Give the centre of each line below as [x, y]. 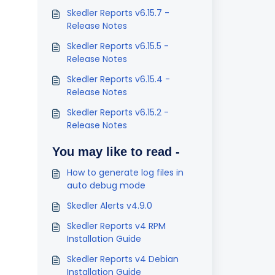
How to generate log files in [125, 172]
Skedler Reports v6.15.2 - [118, 112]
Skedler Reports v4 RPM [116, 226]
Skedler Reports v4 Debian [122, 259]
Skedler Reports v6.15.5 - [118, 46]
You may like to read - [116, 152]
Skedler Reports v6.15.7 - [118, 13]
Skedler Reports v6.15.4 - [118, 79]
